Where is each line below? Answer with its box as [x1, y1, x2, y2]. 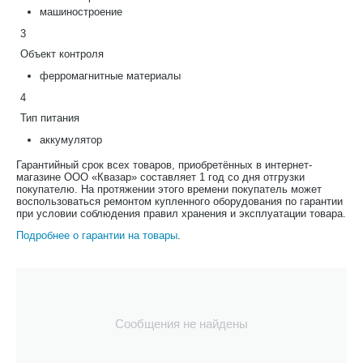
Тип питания [20, 112, 79, 124]
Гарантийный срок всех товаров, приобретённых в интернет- [16, 159, 312, 171]
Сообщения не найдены [115, 317, 248, 331]
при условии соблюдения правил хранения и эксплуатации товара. [16, 207, 346, 220]
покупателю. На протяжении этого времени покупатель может [16, 183, 322, 195]
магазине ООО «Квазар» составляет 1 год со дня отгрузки [16, 171, 305, 183]
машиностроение [40, 6, 122, 18]
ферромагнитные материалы [40, 70, 181, 82]
